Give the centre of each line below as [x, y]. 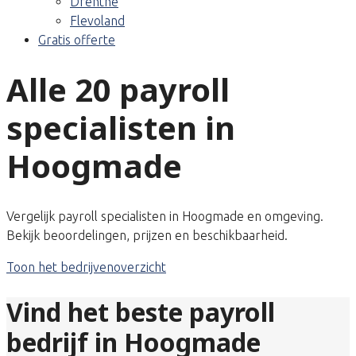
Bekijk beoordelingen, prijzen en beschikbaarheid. [147, 235]
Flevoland [97, 21]
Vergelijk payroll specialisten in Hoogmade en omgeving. [165, 216]
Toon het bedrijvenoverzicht [86, 267]
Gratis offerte [77, 40]
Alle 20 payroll [118, 89]
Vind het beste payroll [141, 312]
